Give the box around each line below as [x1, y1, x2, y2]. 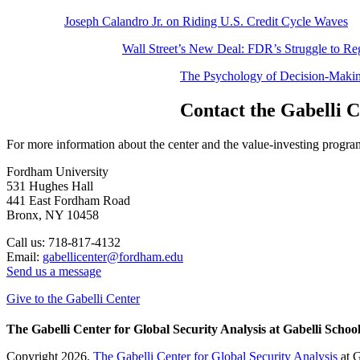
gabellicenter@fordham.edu [43, 249, 183, 264]
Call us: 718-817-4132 [6, 235, 121, 249]
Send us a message [6, 264, 101, 278]
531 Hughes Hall [6, 178, 93, 193]
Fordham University [6, 164, 108, 178]
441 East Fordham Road [6, 193, 130, 207]
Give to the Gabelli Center [6, 291, 140, 305]
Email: [6, 249, 43, 264]
